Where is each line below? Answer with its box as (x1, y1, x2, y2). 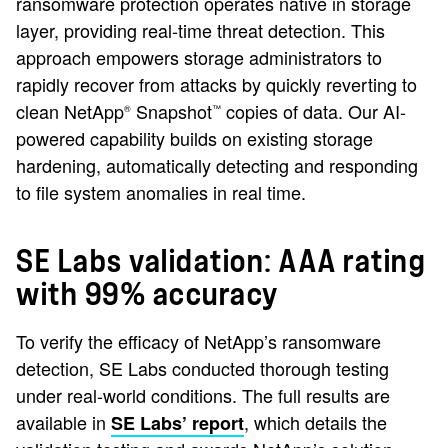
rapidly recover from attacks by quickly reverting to (16, 71, 417, 97)
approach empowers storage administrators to (16, 44, 382, 70)
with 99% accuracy (16, 280, 279, 310)
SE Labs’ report (111, 410, 244, 436)
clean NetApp (16, 98, 124, 124)
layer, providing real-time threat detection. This (16, 17, 385, 43)
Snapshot (131, 98, 212, 124)
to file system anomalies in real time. (16, 179, 306, 205)
